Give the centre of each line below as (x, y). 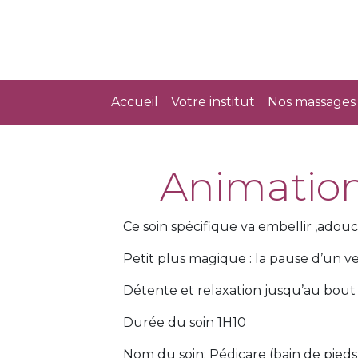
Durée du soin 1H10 (185, 322)
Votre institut (213, 102)
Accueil (135, 102)
